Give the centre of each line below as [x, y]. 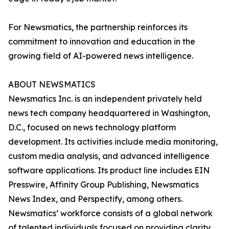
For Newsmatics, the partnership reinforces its [98, 27]
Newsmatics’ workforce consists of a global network [110, 213]
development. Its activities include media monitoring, [113, 142]
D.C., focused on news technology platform [92, 127]
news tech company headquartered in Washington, [109, 113]
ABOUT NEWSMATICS [52, 84]
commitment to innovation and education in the [102, 41]
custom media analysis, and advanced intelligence [109, 156]
